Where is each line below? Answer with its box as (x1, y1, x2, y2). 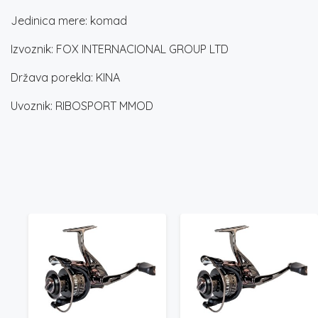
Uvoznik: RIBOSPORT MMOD (11, 98, 153, 113)
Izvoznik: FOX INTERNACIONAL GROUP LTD (11, 41, 229, 56)
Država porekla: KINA (11, 70, 120, 84)
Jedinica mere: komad (11, 13, 127, 28)
